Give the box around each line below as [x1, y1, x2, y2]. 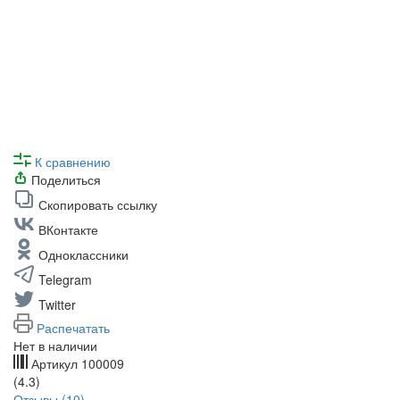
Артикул [28, 354, 81, 372]
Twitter [38, 295, 76, 313]
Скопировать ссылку [38, 195, 157, 213]
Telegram [38, 270, 92, 288]
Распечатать [37, 318, 110, 337]
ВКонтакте [38, 220, 98, 238]
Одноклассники [38, 245, 129, 263]
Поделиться [31, 170, 101, 188]
